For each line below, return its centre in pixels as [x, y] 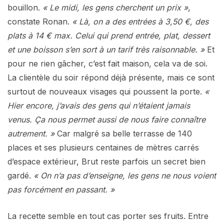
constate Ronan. [40, 21]
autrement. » [32, 133]
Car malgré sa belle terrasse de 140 [124, 133]
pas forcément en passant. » [61, 189]
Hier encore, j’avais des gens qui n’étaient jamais [99, 105]
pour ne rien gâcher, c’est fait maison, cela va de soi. [107, 63]
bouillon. [25, 7]
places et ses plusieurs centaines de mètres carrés [103, 147]
